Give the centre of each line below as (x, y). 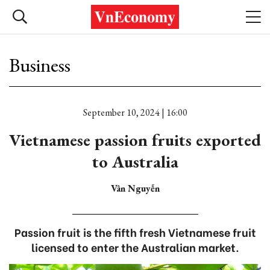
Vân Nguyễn (135, 188)
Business (40, 65)
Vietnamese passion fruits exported (135, 140)
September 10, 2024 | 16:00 (135, 112)
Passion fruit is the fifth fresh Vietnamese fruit (135, 232)
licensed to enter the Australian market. (135, 247)
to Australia (135, 162)
